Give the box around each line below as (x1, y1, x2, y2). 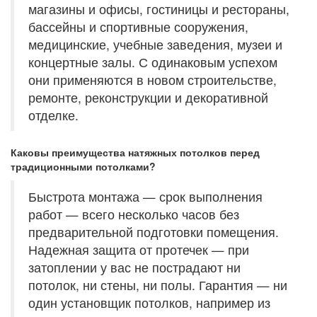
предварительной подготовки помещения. (28, 223, 279, 241)
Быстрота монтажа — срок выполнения (28, 188, 263, 205)
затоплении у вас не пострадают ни (28, 258, 241, 276)
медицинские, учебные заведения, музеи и (28, 35, 282, 53)
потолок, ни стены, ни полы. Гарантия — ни (28, 276, 287, 294)
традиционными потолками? (11, 159, 156, 173)
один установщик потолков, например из (28, 294, 270, 311)
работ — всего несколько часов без (28, 205, 239, 223)
